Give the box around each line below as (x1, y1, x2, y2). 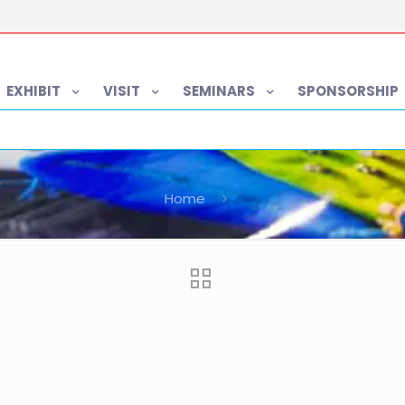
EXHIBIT (6, 80, 61, 100)
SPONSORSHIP (297, 80, 399, 100)
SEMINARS (183, 80, 255, 100)
